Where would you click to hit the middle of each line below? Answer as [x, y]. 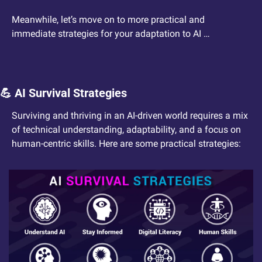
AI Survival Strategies [69, 93]
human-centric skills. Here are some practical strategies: [126, 144]
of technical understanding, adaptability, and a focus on [126, 130]
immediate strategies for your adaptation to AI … [111, 34]
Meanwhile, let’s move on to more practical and [108, 20]
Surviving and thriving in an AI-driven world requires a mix [130, 116]
